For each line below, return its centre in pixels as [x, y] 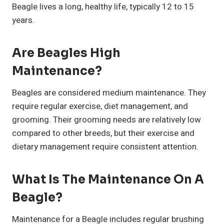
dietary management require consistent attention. [105, 147]
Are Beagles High [66, 53]
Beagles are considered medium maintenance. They [109, 93]
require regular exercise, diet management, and [100, 106]
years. [23, 20]
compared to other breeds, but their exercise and [103, 133]
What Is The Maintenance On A [108, 180]
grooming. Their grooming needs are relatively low [106, 120]
